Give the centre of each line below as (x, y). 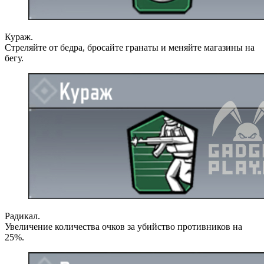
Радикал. (22, 216)
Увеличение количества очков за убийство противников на (123, 226)
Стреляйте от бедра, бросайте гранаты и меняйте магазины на (130, 47)
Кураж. (19, 37)
